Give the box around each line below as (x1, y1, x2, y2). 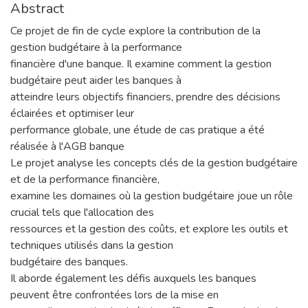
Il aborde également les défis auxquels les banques (10, 270, 256, 286)
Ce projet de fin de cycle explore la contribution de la (10, 23, 261, 38)
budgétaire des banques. (10, 254, 128, 269)
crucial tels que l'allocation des (10, 204, 154, 220)
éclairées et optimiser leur (10, 105, 134, 121)
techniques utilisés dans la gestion (10, 237, 173, 253)
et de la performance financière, (10, 171, 159, 187)
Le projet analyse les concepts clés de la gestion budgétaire (10, 155, 298, 170)
